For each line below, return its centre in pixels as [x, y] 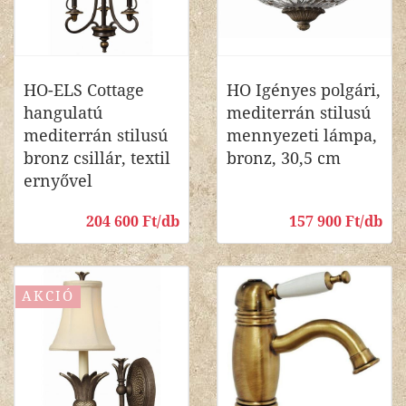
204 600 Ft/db [133, 222]
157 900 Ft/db [336, 222]
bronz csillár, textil [97, 158]
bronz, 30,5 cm [284, 158]
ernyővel [58, 181]
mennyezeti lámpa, [302, 135]
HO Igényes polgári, [304, 90]
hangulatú [63, 113]
